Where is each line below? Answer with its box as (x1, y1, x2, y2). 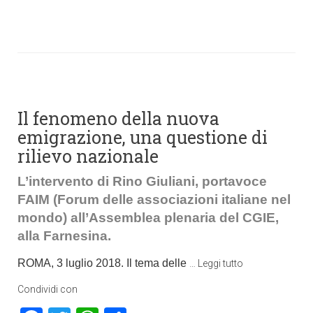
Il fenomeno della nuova (17, 107, 219, 130)
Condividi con (17, 284, 78, 295)
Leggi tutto (198, 258, 243, 269)
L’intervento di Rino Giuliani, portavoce (17, 174, 267, 189)
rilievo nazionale (17, 145, 159, 168)
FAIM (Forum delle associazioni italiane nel (17, 192, 291, 207)
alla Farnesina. (17, 228, 111, 243)
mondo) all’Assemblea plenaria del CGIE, (17, 210, 279, 225)
